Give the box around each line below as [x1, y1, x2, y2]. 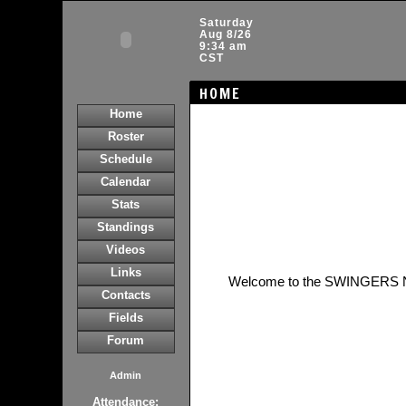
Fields [108, 311, 143, 324]
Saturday [198, 16, 254, 29]
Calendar [101, 175, 150, 188]
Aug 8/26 [198, 28, 252, 41]
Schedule [99, 152, 152, 166]
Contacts [101, 288, 150, 302]
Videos [106, 243, 145, 256]
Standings [97, 220, 154, 234]
